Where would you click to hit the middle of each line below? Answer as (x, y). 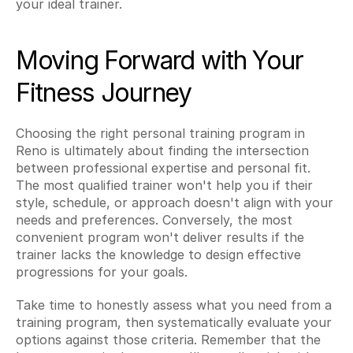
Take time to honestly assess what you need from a (174, 305)
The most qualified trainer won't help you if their (164, 185)
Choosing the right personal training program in (160, 133)
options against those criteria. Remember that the (168, 340)
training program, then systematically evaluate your (174, 322)
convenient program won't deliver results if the (160, 237)
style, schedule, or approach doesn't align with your (175, 203)
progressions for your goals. (102, 272)
